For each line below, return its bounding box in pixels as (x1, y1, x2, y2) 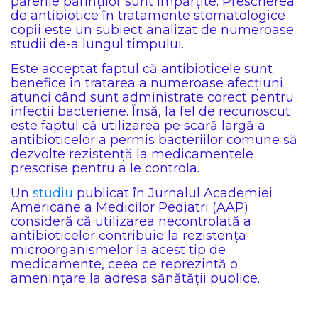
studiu (33, 185, 73, 201)
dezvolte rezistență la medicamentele (11, 146, 253, 162)
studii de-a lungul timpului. (11, 36, 184, 52)
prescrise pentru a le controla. (11, 160, 199, 176)
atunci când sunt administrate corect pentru (11, 89, 294, 105)
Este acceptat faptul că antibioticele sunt (11, 61, 273, 77)
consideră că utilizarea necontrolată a (11, 214, 251, 229)
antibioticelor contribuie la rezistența (11, 228, 246, 243)
